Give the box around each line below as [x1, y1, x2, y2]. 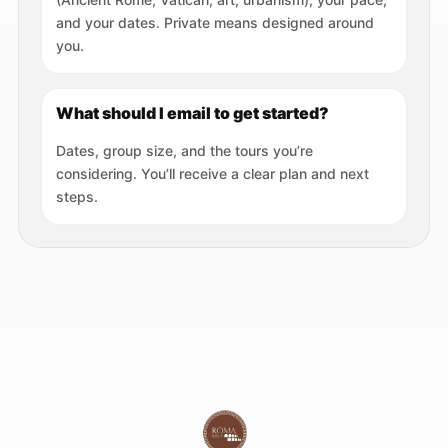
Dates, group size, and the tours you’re [56, 142, 313, 160]
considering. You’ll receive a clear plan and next [56, 165, 369, 183]
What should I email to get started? [56, 103, 329, 124]
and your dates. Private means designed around [56, 14, 374, 32]
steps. [56, 188, 98, 206]
